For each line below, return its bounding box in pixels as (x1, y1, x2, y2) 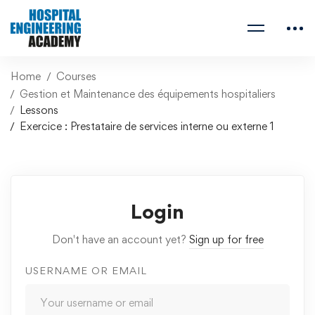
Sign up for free (188, 233, 264, 246)
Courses (56, 70, 96, 83)
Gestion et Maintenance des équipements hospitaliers (20, 87, 276, 101)
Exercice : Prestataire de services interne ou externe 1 (20, 120, 274, 133)
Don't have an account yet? (51, 233, 189, 246)
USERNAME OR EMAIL (25, 264, 147, 276)
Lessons (20, 103, 58, 117)
